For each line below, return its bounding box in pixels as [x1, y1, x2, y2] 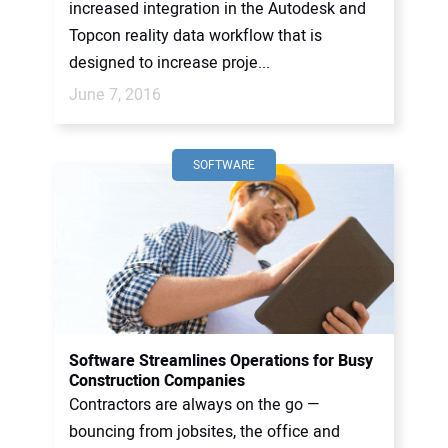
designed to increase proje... [69, 51, 270, 75]
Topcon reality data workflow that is [69, 24, 322, 48]
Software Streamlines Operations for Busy [69, 349, 373, 373]
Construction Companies [69, 369, 245, 393]
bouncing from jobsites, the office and [69, 420, 340, 444]
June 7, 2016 [69, 83, 161, 107]
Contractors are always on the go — [69, 393, 320, 417]
